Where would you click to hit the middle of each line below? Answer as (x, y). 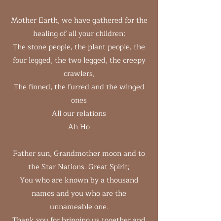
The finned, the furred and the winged (79, 87)
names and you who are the (79, 194)
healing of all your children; (79, 34)
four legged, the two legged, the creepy (79, 60)
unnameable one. (79, 207)
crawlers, (79, 74)
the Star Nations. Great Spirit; (79, 167)
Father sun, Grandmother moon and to (79, 154)
